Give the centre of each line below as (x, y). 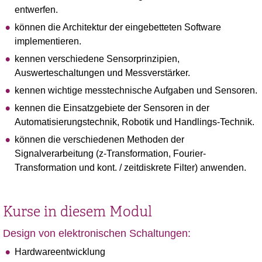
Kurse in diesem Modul (77, 212)
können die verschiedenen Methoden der (99, 139)
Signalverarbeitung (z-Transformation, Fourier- (110, 154)
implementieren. (48, 41)
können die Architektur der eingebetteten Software (118, 27)
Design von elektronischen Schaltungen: (97, 233)
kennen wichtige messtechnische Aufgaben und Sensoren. (136, 90)
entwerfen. (36, 10)
